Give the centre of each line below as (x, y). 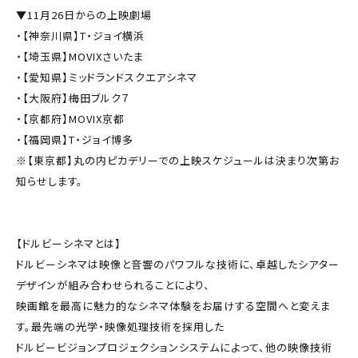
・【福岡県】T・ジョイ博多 (75, 140)
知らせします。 (50, 181)
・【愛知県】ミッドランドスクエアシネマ (107, 78)
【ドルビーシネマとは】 (69, 244)
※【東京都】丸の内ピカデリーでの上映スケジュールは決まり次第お (178, 161)
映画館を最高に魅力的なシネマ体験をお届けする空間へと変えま (173, 306)
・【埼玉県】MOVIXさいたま (80, 57)
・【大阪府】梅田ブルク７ (73, 98)
